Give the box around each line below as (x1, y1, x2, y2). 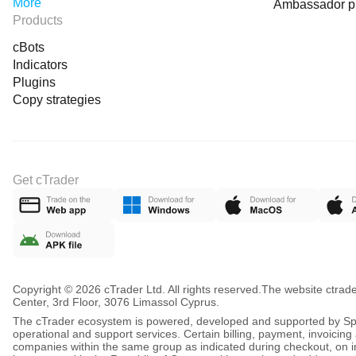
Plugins (13, 75, 56, 89)
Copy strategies (13, 93, 101, 106)
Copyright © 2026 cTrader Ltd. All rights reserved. (13, 283, 261, 296)
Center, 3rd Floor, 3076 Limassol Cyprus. (13, 296, 219, 308)
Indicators (13, 58, 68, 72)
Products (13, 14, 63, 27)
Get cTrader (13, 173, 79, 187)
